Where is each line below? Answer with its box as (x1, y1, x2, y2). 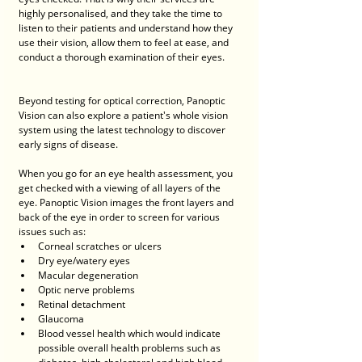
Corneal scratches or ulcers (38, 239, 162, 254)
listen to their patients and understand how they (19, 21, 235, 36)
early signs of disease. (19, 137, 120, 152)
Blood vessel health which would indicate (38, 326, 223, 341)
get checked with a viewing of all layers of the (19, 181, 223, 196)
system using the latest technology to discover (19, 123, 228, 137)
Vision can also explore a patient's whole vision (19, 108, 230, 123)
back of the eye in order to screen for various (19, 210, 222, 225)
